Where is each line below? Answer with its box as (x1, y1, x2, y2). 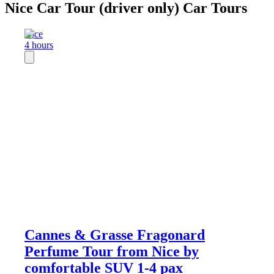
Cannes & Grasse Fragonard (24, 226, 205, 243)
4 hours (24, 40, 53, 51)
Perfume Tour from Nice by (24, 243, 199, 259)
